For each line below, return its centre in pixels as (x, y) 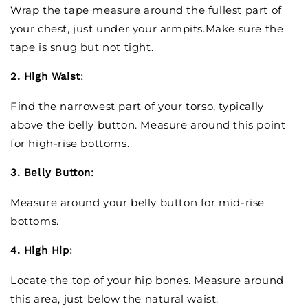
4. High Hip (40, 250)
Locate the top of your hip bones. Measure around (147, 280)
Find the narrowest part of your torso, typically (137, 106)
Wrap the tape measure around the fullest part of (146, 10)
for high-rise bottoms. (70, 143)
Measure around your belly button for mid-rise (138, 202)
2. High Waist (45, 76)
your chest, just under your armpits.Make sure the (147, 28)
